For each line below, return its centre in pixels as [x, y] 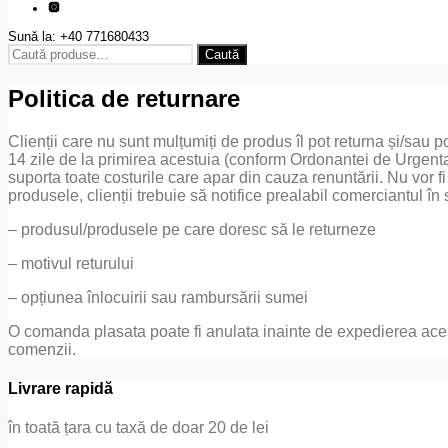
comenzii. [42, 349]
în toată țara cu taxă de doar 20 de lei [138, 428]
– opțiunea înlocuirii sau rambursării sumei [158, 297]
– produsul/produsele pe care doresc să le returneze [192, 229]
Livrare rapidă [60, 388]
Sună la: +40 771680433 [78, 36]
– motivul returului [71, 263]
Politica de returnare [124, 98]
